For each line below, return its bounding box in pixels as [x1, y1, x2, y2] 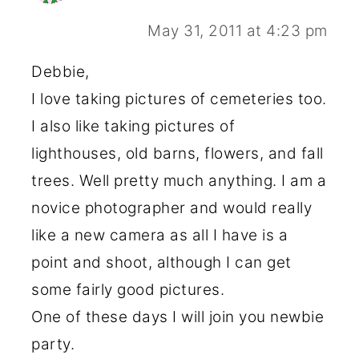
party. [31, 334, 75, 353]
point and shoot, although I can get [31, 252, 292, 272]
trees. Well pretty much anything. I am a [31, 171, 327, 190]
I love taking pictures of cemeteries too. [31, 89, 327, 108]
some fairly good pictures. [31, 280, 225, 299]
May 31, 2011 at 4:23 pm [147, 21, 328, 40]
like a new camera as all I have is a [31, 225, 288, 244]
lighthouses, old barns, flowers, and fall [31, 143, 324, 163]
